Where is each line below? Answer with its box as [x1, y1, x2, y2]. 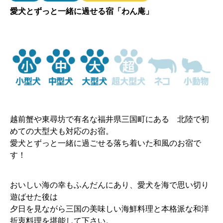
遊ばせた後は [10, 192, 58, 201]
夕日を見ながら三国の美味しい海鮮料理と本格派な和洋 [10, 204, 209, 213]
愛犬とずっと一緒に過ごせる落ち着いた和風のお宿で [10, 139, 201, 148]
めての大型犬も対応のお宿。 [10, 127, 113, 136]
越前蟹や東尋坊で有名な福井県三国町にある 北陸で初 [10, 115, 209, 124]
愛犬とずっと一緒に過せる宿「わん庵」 [10, 6, 153, 15]
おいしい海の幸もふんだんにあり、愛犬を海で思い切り [10, 180, 209, 189]
